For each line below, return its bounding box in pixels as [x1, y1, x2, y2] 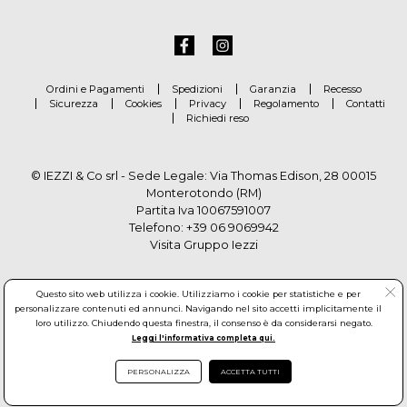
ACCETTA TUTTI [221, 367, 280, 377]
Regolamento [253, 96, 319, 110]
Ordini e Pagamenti [45, 82, 144, 95]
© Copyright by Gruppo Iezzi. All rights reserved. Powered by [26, 375, 381, 390]
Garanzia [249, 82, 296, 95]
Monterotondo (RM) [145, 185, 262, 200]
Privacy [189, 96, 226, 110]
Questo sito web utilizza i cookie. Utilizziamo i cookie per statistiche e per [35, 289, 361, 300]
